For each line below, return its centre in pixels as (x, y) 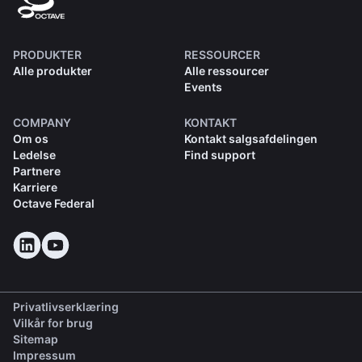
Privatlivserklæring (66, 307)
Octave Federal (54, 204)
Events (203, 87)
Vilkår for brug (53, 323)
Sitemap (36, 339)
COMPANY (42, 123)
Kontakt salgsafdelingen (250, 139)
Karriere (35, 187)
